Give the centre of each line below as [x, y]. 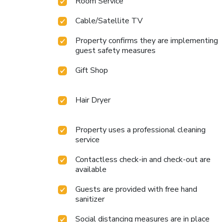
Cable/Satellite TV [109, 21]
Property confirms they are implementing [147, 41]
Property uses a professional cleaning [140, 130]
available [91, 170]
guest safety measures [115, 51]
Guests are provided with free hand [136, 190]
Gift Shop [92, 71]
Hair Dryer [93, 100]
